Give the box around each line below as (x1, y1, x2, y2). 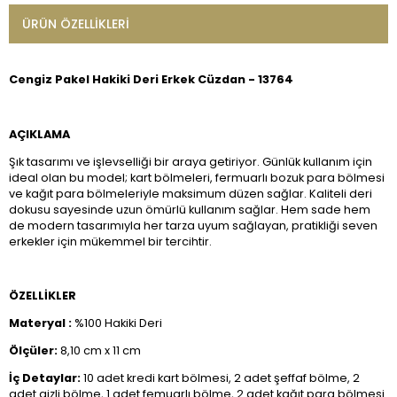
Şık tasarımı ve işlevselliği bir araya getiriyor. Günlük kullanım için (9, 153, 372, 169)
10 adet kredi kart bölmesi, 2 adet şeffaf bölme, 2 (81, 370, 360, 385)
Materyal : (9, 315, 74, 331)
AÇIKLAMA (9, 126, 70, 142)
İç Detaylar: (9, 370, 81, 385)
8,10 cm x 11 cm (58, 342, 141, 358)
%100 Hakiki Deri (74, 315, 162, 331)
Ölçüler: (9, 342, 58, 358)
